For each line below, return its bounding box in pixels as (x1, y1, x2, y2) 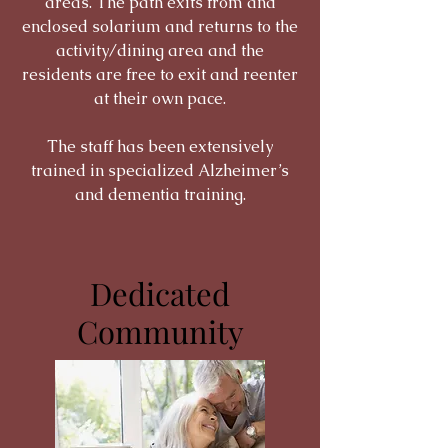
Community (76, 310, 244, 352)
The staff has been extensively (47, 136, 273, 157)
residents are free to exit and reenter (22, 64, 298, 85)
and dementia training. (74, 184, 246, 205)
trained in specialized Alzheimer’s (31, 160, 289, 181)
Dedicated (90, 272, 230, 314)
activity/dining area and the (56, 40, 264, 61)
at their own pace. (94, 88, 226, 109)
